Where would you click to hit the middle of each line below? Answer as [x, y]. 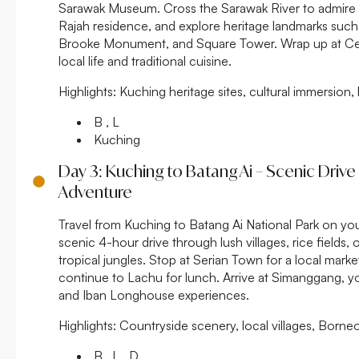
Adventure [95, 192]
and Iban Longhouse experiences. [154, 294]
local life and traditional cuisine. [145, 61]
